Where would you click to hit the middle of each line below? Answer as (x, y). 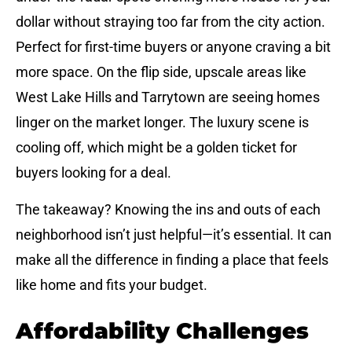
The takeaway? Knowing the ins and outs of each (168, 209)
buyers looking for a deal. (93, 173)
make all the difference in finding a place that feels (172, 259)
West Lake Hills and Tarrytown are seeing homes (168, 97)
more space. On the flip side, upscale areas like (161, 72)
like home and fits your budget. (112, 284)
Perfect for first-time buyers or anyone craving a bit (173, 47)
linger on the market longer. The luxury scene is (162, 123)
